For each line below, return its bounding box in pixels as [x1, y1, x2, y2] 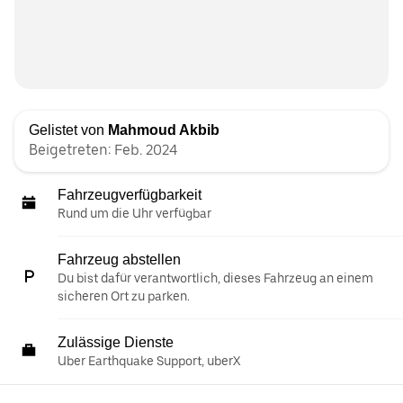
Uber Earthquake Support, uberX [58, 354, 240, 369]
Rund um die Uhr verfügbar [58, 206, 211, 221]
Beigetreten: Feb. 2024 [29, 141, 177, 159]
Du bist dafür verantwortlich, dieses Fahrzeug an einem [58, 271, 373, 286]
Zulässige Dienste [58, 335, 174, 351]
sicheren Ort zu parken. [58, 289, 190, 304]
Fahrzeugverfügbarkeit [58, 187, 201, 203]
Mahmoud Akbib [108, 122, 219, 139]
